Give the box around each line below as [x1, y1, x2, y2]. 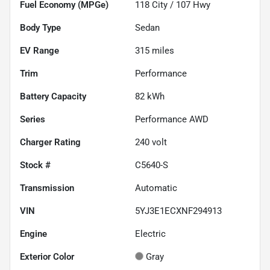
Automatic [135, 182, 177, 193]
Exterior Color [20, 251, 74, 262]
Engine [20, 228, 47, 239]
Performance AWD [135, 113, 209, 125]
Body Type [20, 22, 61, 33]
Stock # [20, 159, 51, 171]
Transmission [20, 182, 74, 193]
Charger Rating [20, 136, 81, 148]
